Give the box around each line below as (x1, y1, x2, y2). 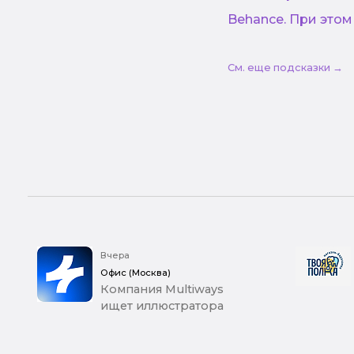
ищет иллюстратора (100, 299, 224, 314)
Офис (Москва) (100, 267, 171, 279)
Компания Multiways (100, 282, 224, 297)
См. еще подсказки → (227, 62, 343, 74)
